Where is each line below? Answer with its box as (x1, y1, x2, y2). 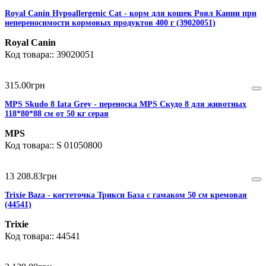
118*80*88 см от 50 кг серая (5, 109, 109, 119)
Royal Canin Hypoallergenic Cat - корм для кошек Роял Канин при (5, 9, 256, 18)
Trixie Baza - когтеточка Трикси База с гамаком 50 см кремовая (5, 191, 247, 200)
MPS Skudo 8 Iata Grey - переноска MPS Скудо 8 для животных (5, 100, 246, 109)
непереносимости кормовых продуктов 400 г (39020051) (5, 18, 216, 28)
